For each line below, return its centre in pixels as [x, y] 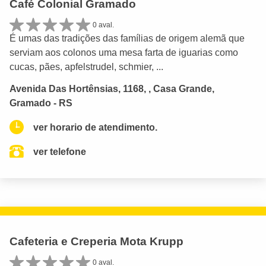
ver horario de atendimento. [95, 127]
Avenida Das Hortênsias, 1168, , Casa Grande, [112, 88]
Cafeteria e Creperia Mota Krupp [96, 241]
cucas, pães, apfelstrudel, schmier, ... [86, 67]
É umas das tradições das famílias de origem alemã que [127, 39]
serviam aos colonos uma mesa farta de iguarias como [124, 53]
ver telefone [60, 151]
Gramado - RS [41, 103]
